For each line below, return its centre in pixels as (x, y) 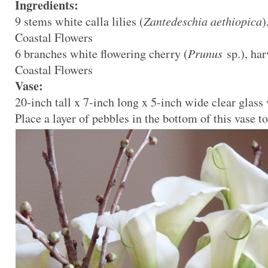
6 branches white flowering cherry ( (101, 54)
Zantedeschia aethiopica (203, 21)
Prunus (205, 54)
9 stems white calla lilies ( (79, 22)
